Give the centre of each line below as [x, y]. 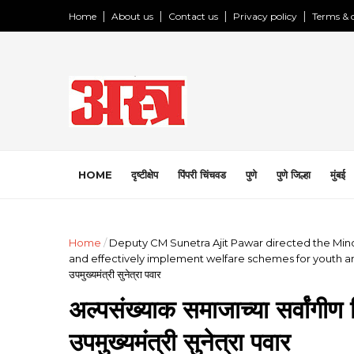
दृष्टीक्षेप [145, 175]
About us [132, 16]
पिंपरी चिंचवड [202, 175]
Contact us [193, 16]
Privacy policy [265, 16]
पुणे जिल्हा [294, 175]
